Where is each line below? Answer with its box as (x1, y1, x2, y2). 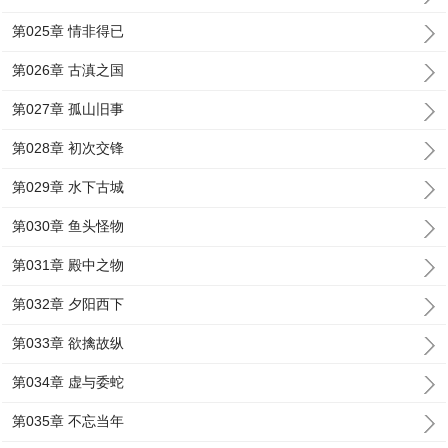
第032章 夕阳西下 (12, 296, 125, 312)
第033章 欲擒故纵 (12, 335, 125, 351)
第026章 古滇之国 (12, 62, 125, 78)
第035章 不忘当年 (12, 413, 125, 429)
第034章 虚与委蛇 (12, 374, 125, 390)
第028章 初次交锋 (12, 140, 125, 156)
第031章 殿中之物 (12, 257, 125, 273)
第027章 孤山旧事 (12, 101, 125, 117)
